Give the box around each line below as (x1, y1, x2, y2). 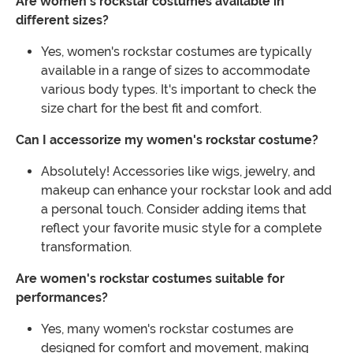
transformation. (41, 240, 132, 255)
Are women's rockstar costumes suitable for (16, 271, 284, 287)
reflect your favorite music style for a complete (41, 221, 321, 236)
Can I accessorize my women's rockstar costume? (16, 132, 318, 148)
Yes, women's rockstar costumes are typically (41, 44, 312, 60)
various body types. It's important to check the (41, 82, 316, 98)
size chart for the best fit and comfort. (41, 101, 262, 117)
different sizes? (16, 13, 109, 28)
